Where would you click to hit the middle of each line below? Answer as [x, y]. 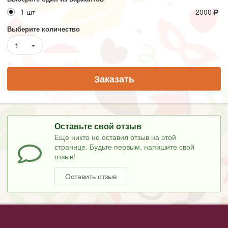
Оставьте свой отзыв [98, 126]
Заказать [114, 79]
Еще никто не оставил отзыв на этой [116, 137]
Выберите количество [44, 28]
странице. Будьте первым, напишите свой [125, 147]
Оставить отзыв [91, 176]
